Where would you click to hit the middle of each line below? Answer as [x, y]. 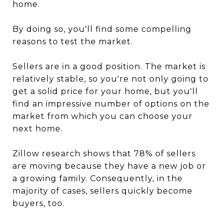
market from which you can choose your [103, 116]
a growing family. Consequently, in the [98, 178]
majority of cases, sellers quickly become [103, 191]
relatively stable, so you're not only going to [111, 79]
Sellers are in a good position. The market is [109, 66]
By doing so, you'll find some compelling [102, 29]
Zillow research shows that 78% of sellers [104, 154]
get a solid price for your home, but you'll [105, 91]
